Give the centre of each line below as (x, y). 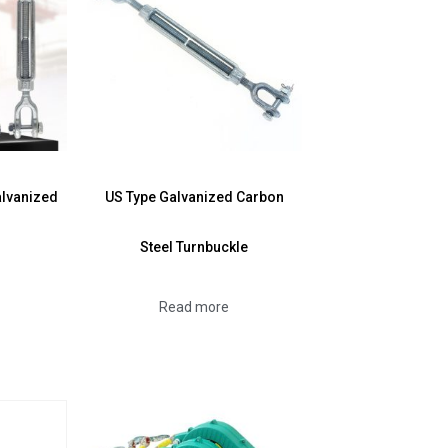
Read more (194, 306)
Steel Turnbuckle (194, 246)
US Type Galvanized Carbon (194, 196)
